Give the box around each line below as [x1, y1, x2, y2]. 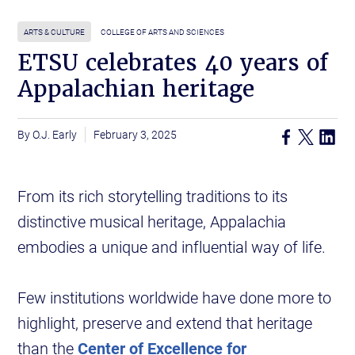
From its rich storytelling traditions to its [17, 185, 288, 207]
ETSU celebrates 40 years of [17, 48, 329, 78]
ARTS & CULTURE [24, 26, 86, 38]
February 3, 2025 [94, 127, 177, 143]
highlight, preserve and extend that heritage [17, 312, 313, 334]
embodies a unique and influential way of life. [17, 236, 334, 258]
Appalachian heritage [17, 74, 255, 104]
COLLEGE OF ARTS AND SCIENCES [101, 26, 225, 38]
